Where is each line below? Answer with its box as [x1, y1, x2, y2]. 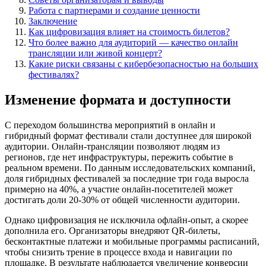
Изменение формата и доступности [5, 91, 231, 107]
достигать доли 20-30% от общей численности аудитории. [5, 194, 240, 205]
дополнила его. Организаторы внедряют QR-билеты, [5, 225, 220, 236]
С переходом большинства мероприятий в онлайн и [5, 119, 216, 130]
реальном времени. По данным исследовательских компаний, [5, 162, 255, 173]
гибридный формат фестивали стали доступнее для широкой [5, 130, 252, 141]
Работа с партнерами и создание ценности [28, 5, 200, 15]
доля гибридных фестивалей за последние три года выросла [5, 173, 249, 183]
